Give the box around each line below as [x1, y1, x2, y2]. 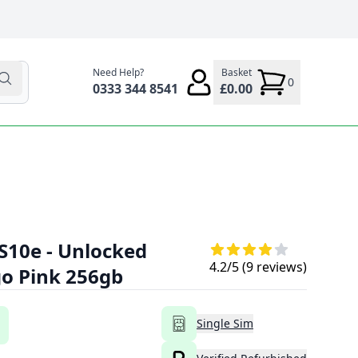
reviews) [253, 258, 307, 276]
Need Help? [93, 65, 144, 79]
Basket [221, 65, 252, 79]
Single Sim [197, 316, 253, 332]
